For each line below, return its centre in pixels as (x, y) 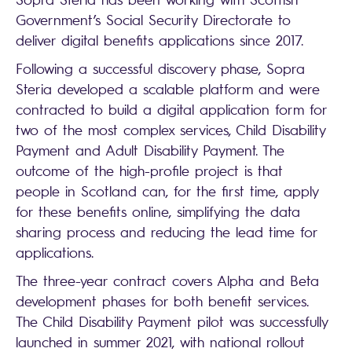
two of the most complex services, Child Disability (170, 130)
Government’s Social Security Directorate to (153, 20)
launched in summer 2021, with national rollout (160, 342)
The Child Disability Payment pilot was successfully (172, 321)
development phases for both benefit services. (162, 301)
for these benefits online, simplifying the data (158, 211)
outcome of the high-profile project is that (149, 170)
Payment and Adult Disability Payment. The (150, 150)
